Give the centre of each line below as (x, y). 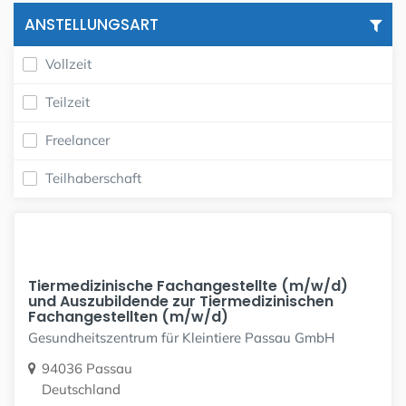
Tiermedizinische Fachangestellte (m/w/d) (188, 285)
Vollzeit (68, 64)
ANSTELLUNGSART (92, 24)
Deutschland (81, 389)
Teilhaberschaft (93, 178)
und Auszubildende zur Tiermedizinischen (181, 301)
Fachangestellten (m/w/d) (128, 316)
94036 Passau (87, 368)
